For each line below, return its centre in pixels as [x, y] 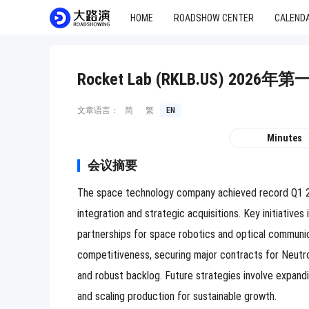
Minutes [284, 138]
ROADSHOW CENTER [214, 18]
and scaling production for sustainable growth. [177, 296]
